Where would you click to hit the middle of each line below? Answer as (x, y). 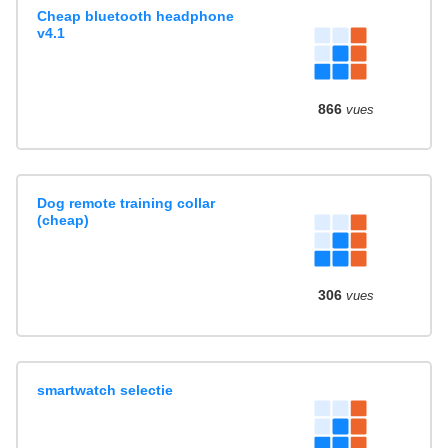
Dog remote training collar (126, 203)
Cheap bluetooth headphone (136, 16)
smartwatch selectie (105, 389)
